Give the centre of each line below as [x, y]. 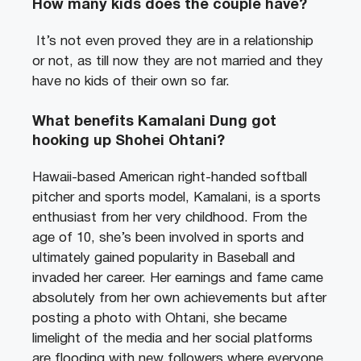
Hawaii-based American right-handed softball [170, 177]
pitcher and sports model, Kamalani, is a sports [176, 197]
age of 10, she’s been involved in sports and [168, 238]
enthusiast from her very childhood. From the [170, 218]
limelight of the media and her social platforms [172, 338]
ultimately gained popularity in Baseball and [164, 258]
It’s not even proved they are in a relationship [175, 42]
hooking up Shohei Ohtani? [129, 141]
